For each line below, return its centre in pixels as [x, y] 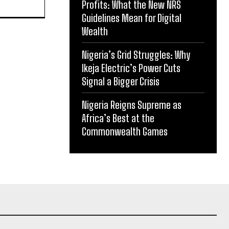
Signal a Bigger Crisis [121, 81]
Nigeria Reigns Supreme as [132, 105]
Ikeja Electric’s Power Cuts [131, 68]
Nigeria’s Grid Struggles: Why [136, 55]
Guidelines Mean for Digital [132, 18]
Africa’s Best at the [118, 118]
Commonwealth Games [125, 131]
